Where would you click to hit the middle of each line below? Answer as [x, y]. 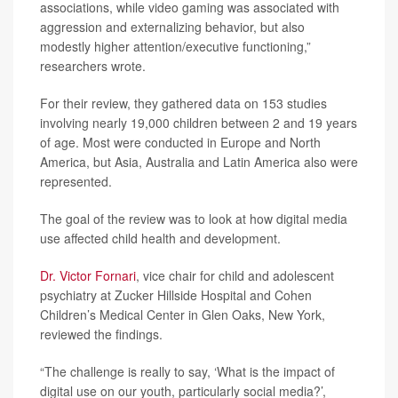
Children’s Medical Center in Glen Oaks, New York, [183, 315]
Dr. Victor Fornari [88, 276]
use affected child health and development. [160, 239]
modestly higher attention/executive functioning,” [175, 47]
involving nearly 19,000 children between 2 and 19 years [199, 123]
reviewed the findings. [101, 334]
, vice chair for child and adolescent [235, 276]
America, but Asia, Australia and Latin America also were [199, 162]
